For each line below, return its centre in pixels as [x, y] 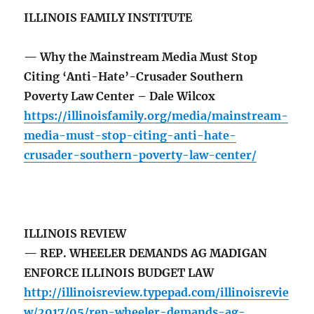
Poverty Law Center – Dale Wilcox [120, 96]
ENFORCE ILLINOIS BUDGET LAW [119, 273]
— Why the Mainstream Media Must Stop [141, 57]
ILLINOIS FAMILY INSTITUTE [108, 18]
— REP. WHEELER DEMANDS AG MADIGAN [146, 253]
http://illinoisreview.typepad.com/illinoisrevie [157, 293]
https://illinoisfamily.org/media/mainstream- [156, 116]
